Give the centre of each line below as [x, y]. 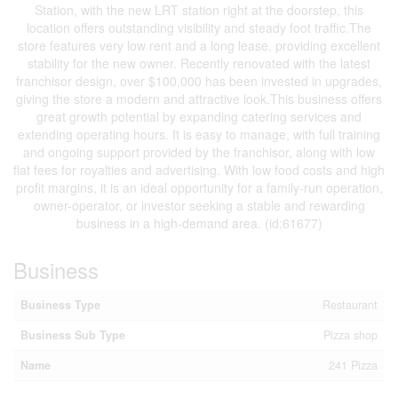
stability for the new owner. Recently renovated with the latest [199, 63]
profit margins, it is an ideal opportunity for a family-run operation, [199, 187]
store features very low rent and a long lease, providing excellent [199, 45]
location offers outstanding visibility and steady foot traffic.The [199, 28]
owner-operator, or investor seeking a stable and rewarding [199, 205]
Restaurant [350, 305]
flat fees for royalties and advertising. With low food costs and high [199, 170]
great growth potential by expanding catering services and [199, 116]
